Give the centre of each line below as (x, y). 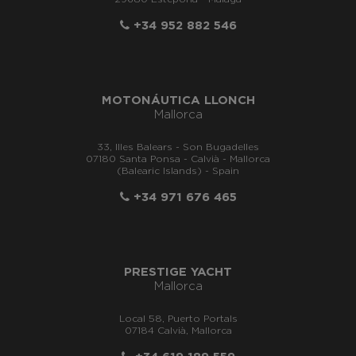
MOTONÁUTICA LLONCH (178, 101)
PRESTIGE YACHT (178, 273)
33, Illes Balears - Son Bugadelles (178, 147)
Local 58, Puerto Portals (178, 319)
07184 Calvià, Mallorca (178, 331)
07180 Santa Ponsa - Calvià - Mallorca (178, 159)
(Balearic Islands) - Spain (178, 171)
